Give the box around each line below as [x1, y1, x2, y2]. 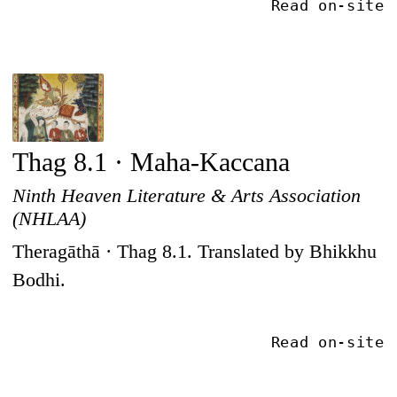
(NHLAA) [12, 206, 87, 230]
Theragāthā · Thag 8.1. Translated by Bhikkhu [12, 240, 378, 262]
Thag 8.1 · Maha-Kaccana [12, 146, 291, 177]
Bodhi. [12, 269, 66, 291]
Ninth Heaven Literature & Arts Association [12, 183, 362, 206]
